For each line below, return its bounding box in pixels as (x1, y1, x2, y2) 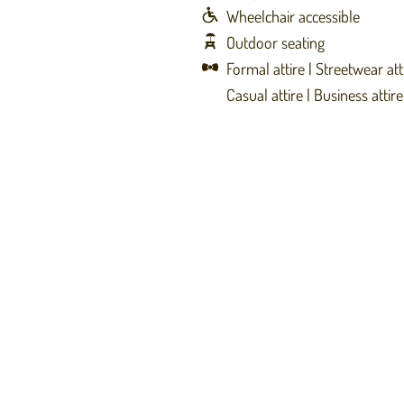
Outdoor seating (226, 32, 326, 53)
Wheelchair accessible (226, 5, 361, 27)
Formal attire (226, 58, 306, 79)
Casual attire (226, 84, 304, 106)
